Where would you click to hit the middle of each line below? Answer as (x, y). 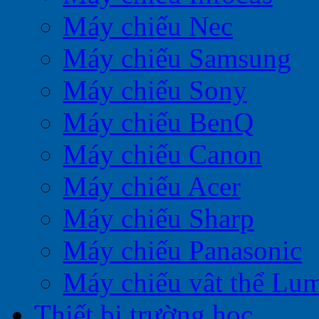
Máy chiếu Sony (155, 90)
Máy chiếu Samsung (177, 58)
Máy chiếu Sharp (158, 218)
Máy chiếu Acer (152, 186)
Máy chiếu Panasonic (182, 250)
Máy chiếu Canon (162, 154)
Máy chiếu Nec (148, 26)
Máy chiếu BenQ (158, 122)
